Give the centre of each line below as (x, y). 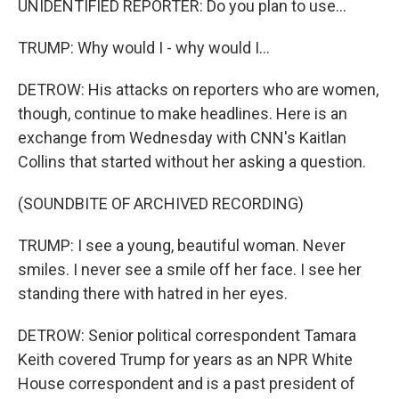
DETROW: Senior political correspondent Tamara (187, 335)
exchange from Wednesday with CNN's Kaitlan (182, 138)
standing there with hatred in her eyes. (153, 293)
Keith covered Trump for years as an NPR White (185, 359)
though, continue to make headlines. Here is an (183, 114)
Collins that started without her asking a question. (192, 162)
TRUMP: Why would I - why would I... (144, 48)
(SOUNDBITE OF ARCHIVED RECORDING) (161, 204)
